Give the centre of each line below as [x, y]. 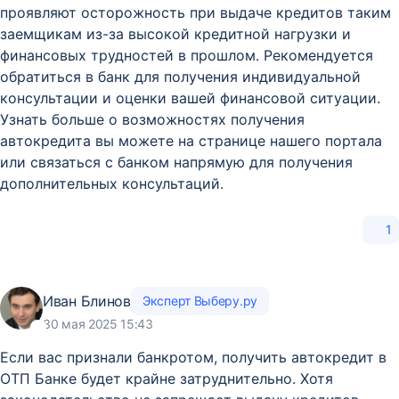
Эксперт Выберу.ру [200, 301]
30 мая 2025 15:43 [98, 324]
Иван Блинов [87, 301]
